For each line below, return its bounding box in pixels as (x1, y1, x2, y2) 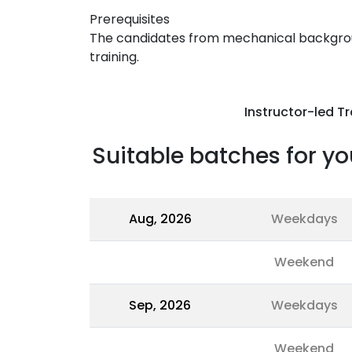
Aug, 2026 (128, 210, 192, 228)
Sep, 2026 (129, 296, 191, 314)
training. (90, 48, 139, 66)
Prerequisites (90, 10, 170, 28)
